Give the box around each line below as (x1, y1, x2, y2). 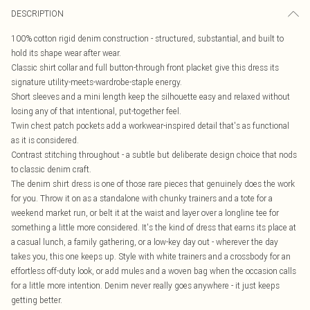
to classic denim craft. (11, 164, 91, 174)
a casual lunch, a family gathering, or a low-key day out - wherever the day (11, 237, 278, 247)
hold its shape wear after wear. (11, 48, 121, 58)
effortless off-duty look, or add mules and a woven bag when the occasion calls (11, 266, 296, 276)
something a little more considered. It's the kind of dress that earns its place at (11, 222, 296, 232)
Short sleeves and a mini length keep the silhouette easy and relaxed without (11, 91, 290, 102)
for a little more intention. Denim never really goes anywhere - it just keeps (11, 280, 280, 291)
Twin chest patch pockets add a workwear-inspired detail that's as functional (11, 120, 289, 131)
